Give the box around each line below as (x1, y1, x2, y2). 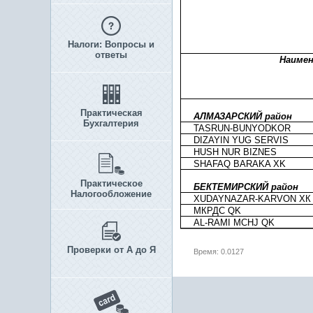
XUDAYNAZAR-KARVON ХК (194, 194, 311, 204)
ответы (95, 50, 127, 60)
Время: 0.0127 (194, 247, 244, 256)
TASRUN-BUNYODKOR (194, 123, 291, 133)
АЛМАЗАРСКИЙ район (194, 111, 292, 122)
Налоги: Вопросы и (68, 39, 154, 50)
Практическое (80, 178, 143, 189)
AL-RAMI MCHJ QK (194, 217, 275, 228)
